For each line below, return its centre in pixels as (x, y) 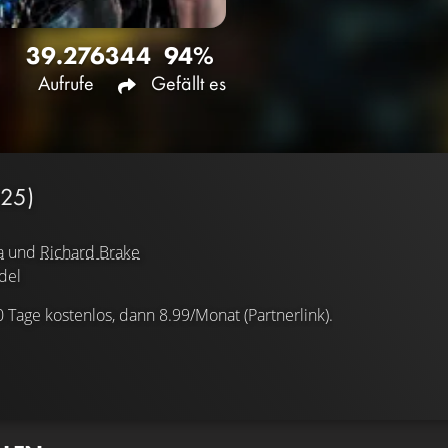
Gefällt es (188, 82)
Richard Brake (90, 251)
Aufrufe (65, 82)
